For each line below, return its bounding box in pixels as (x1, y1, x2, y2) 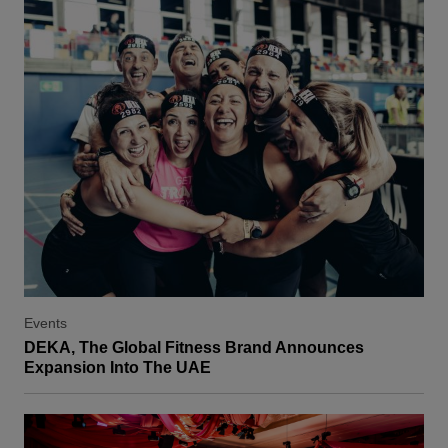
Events (24, 315, 67, 332)
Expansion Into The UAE (24, 359, 211, 377)
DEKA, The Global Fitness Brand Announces (24, 339, 364, 357)
